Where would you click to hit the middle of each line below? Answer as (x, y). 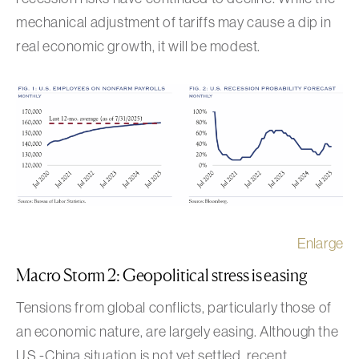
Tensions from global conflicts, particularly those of (174, 308)
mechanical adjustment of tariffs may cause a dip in (174, 22)
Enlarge (320, 244)
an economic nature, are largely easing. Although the (177, 332)
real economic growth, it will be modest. (139, 46)
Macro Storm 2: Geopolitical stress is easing (161, 276)
